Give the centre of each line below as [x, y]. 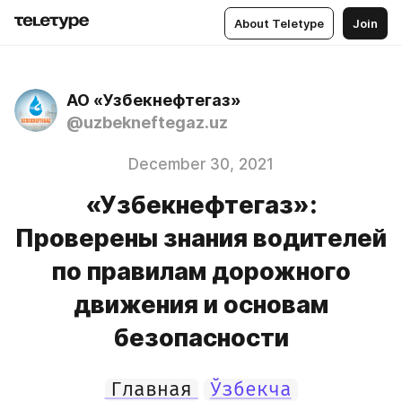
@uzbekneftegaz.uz [147, 122]
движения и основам [201, 305]
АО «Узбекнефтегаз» [154, 100]
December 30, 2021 [201, 164]
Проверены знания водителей [201, 238]
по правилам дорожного [201, 271]
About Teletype [279, 23]
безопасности [201, 338]
